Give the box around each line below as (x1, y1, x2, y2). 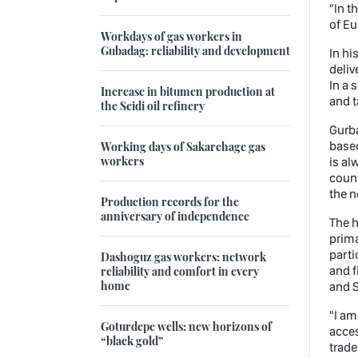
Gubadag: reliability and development (101, 42, 290, 59)
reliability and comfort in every (101, 263, 259, 280)
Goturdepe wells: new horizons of (101, 318, 272, 335)
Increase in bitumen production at (101, 83, 275, 100)
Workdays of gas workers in (101, 28, 242, 45)
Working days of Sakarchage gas (101, 138, 265, 155)
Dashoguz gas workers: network (101, 249, 266, 265)
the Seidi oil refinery (101, 97, 205, 114)
